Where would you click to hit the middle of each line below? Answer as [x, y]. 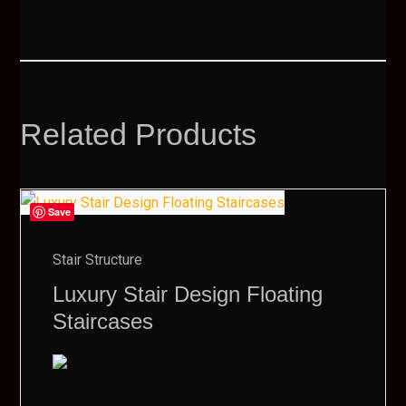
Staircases [103, 322]
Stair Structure [98, 260]
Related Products [139, 134]
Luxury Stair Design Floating [188, 295]
